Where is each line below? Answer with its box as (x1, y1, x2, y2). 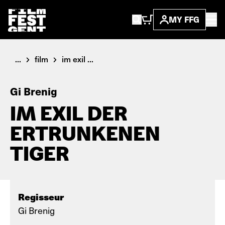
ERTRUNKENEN (10, 122, 160, 145)
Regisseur (18, 190, 64, 203)
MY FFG (169, 14, 199, 25)
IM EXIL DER (10, 102, 128, 125)
